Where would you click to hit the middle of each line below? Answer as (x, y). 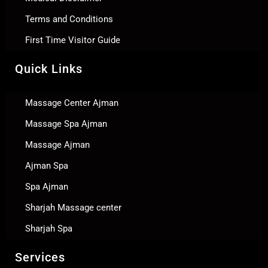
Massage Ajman (57, 144)
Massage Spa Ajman (66, 124)
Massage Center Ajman (72, 103)
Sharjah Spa (49, 228)
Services (40, 257)
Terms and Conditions (69, 19)
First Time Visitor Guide (73, 40)
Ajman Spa (47, 165)
